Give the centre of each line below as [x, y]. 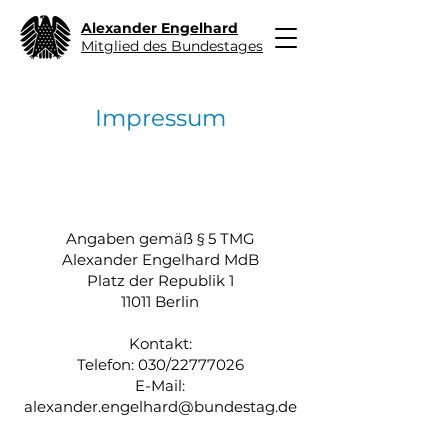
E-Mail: [160, 385]
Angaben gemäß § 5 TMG [160, 238]
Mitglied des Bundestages [172, 46]
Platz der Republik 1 [160, 280]
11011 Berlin [160, 301]
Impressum [160, 118]
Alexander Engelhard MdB [160, 259]
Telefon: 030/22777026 [160, 364]
